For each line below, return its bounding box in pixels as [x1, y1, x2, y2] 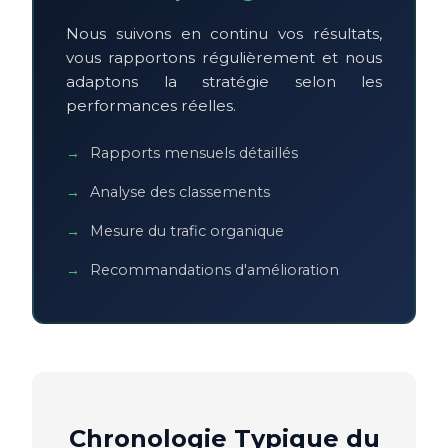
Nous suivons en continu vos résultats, [66, 23, 382, 43]
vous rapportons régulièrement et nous [66, 47, 382, 67]
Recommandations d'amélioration [90, 260, 339, 279]
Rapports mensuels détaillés [90, 143, 298, 162]
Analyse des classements [90, 182, 270, 201]
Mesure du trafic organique [90, 221, 284, 240]
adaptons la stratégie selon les [66, 71, 382, 91]
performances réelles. [66, 95, 236, 115]
